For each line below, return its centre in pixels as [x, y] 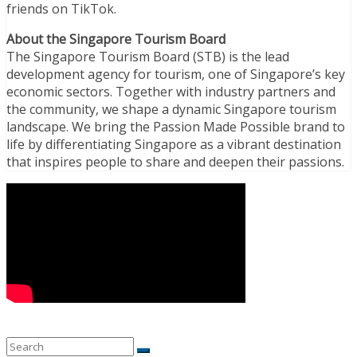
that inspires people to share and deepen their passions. [175, 161]
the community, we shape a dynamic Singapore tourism [171, 109]
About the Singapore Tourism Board [116, 39]
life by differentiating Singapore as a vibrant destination [174, 144]
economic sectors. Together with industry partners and [171, 91]
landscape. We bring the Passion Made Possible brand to [176, 126]
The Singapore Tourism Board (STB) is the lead [148, 56]
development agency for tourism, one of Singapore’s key [176, 74]
